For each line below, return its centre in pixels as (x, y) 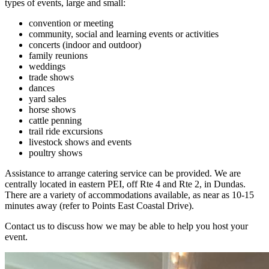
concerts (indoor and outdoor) (85, 44)
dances (42, 88)
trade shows (51, 77)
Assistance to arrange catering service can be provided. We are (123, 173)
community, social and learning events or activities (124, 34)
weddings (47, 66)
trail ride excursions (66, 131)
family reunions (58, 55)
